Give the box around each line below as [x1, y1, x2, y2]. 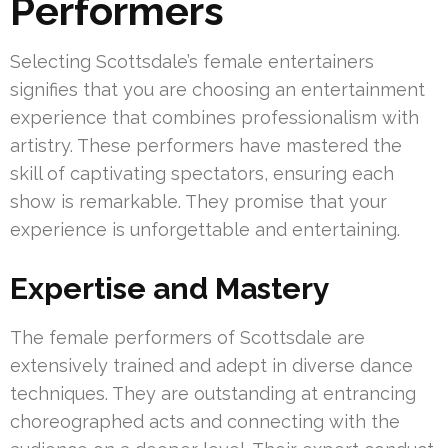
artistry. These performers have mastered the [10, 135, 402, 157]
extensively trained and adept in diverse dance [10, 355, 413, 377]
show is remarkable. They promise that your [10, 191, 387, 213]
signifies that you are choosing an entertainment [10, 79, 425, 101]
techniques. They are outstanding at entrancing [10, 383, 416, 405]
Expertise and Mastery [10, 271, 330, 307]
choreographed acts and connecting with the [10, 411, 400, 433]
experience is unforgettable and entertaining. [10, 219, 400, 241]
